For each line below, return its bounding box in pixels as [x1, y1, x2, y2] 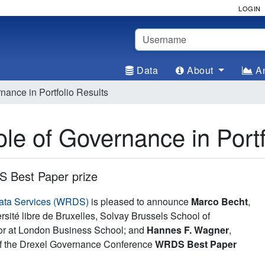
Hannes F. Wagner [147, 222, 229, 237]
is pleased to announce [89, 194, 191, 208]
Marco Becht [191, 194, 248, 208]
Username [134, 28, 178, 41]
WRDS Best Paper [155, 237, 237, 251]
